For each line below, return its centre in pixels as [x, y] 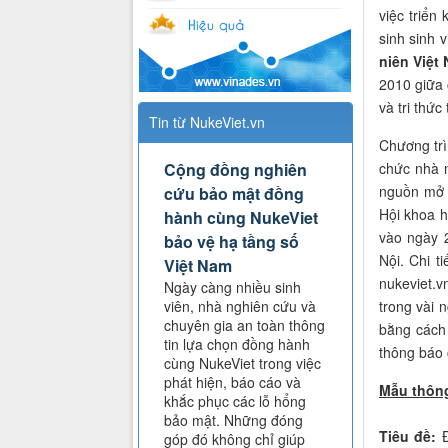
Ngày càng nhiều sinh [232, 287]
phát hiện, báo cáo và [232, 382]
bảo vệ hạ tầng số [231, 242]
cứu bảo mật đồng [234, 194]
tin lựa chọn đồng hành [237, 344]
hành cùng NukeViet [241, 218]
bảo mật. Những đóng [233, 420]
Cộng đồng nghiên [235, 170]
